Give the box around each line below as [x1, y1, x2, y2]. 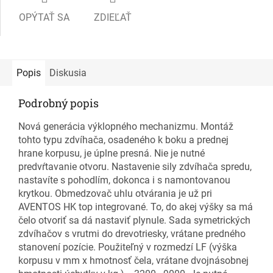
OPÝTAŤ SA [19, 11, 69, 23]
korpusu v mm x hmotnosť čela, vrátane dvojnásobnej [18, 254, 249, 266]
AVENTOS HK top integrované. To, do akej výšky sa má [18, 200, 253, 213]
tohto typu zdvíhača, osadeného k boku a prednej [18, 133, 229, 146]
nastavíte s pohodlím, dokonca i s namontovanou [18, 174, 230, 186]
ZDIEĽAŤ [94, 11, 132, 23]
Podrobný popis [18, 95, 99, 110]
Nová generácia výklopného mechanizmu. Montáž [18, 120, 233, 132]
